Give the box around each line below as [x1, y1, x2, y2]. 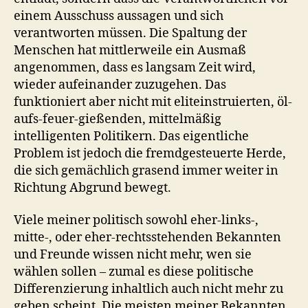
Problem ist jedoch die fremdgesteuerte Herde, [14, 145, 286, 162]
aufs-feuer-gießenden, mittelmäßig [14, 111, 221, 127]
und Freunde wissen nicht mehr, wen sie [14, 247, 252, 263]
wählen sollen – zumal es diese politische [14, 264, 254, 280]
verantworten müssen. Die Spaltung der [14, 25, 247, 41]
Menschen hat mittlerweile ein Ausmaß [14, 42, 246, 58]
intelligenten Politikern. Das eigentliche [14, 128, 249, 144]
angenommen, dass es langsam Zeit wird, [14, 59, 256, 76]
